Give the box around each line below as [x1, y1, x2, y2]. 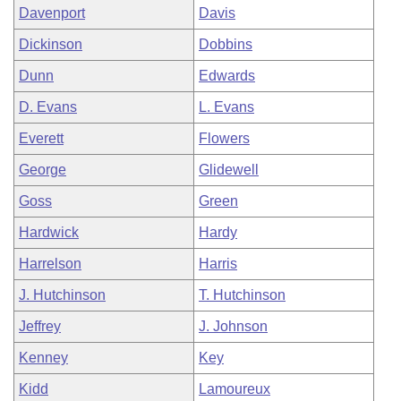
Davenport [19, 5, 85, 21]
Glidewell [199, 162, 259, 177]
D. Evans [19, 99, 77, 115]
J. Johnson [199, 319, 268, 334]
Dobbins [199, 37, 252, 52]
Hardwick [19, 225, 79, 240]
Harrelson [19, 256, 81, 271]
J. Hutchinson [19, 287, 106, 303]
